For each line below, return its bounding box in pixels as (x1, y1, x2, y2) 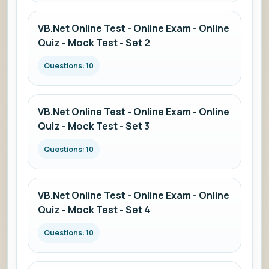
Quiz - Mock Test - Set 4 (38, 203, 150, 216)
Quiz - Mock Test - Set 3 (38, 119, 150, 133)
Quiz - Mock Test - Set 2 (38, 36, 150, 49)
